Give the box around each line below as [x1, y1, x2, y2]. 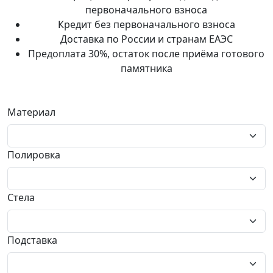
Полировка [7, 148, 65, 161]
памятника [120, 62, 172, 75]
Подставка [7, 233, 62, 247]
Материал [7, 105, 60, 119]
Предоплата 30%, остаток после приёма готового [28, 47, 264, 60]
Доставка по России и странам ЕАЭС [60, 32, 233, 46]
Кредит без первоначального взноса [57, 18, 235, 31]
